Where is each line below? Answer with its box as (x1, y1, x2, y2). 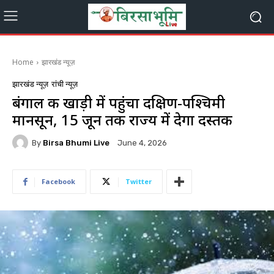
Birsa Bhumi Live (43, 138, 109, 147)
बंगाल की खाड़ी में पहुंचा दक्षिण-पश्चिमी (12, 92, 225, 113)
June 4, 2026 (117, 138, 167, 148)
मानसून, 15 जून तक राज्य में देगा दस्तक (12, 109, 232, 130)
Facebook (42, 177, 75, 186)
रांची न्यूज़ (51, 80, 78, 89)
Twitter (125, 177, 152, 186)
